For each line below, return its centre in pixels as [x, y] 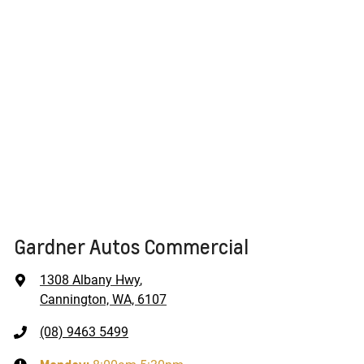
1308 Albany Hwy [90, 279]
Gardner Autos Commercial [131, 246]
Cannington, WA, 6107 [103, 299]
